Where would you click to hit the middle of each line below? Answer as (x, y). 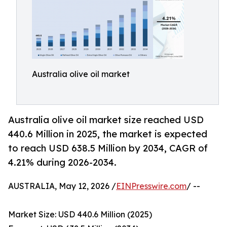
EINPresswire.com (151, 186)
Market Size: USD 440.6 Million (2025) (80, 215)
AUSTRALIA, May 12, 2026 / (62, 186)
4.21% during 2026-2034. (62, 162)
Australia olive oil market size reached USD (106, 120)
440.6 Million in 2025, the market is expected (108, 134)
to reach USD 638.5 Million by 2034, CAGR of (108, 148)
